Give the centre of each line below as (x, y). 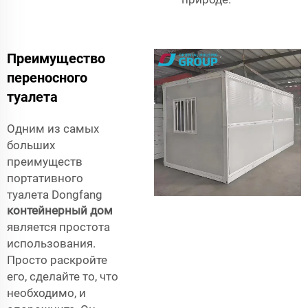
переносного (47, 77)
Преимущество (56, 58)
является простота (58, 227)
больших (31, 145)
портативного (45, 178)
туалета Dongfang (55, 194)
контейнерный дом (60, 210)
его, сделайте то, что (63, 276)
